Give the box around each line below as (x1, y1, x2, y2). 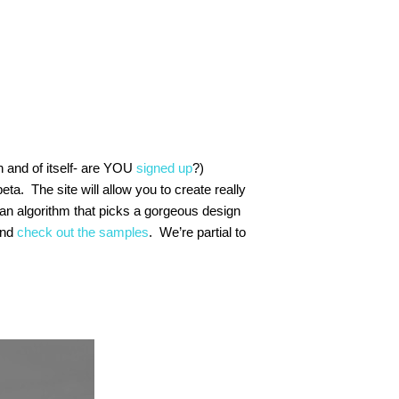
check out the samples (17, 224, 149, 240)
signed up (136, 160, 192, 175)
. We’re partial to (149, 224, 246, 240)
